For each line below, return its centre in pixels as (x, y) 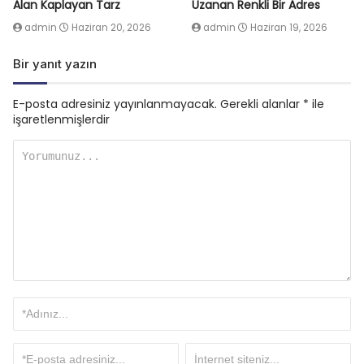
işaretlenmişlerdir (61, 119)
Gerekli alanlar (262, 104)
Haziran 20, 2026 (111, 27)
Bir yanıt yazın (55, 63)
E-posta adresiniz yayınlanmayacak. (115, 104)
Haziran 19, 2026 (289, 27)
